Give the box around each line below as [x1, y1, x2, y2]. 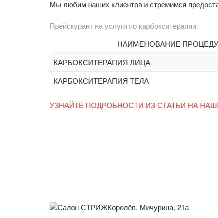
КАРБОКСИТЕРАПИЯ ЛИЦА [54, 57, 150, 68]
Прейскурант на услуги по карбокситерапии [50, 20, 196, 31]
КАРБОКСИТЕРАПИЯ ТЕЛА [54, 75, 149, 86]
